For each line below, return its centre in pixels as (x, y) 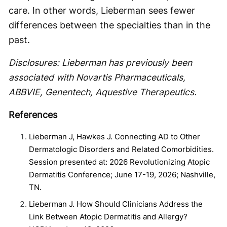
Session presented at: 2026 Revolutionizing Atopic (119, 162)
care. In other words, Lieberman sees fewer (102, 10)
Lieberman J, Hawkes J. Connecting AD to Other (115, 136)
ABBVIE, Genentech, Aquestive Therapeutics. (103, 92)
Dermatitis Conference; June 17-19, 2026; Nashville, (122, 174)
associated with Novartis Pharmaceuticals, (97, 77)
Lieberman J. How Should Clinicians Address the (116, 204)
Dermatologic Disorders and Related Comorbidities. (121, 149)
